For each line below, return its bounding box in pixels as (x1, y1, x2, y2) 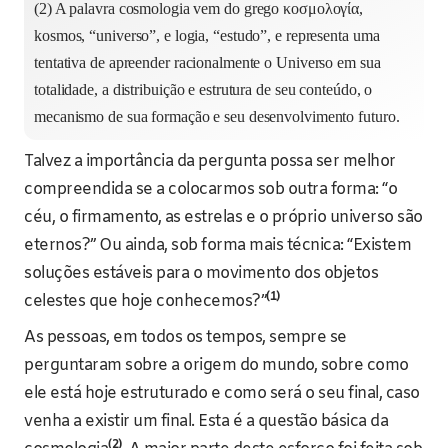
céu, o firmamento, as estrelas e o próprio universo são (24, 207, 423, 229)
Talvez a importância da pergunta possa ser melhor (24, 151, 396, 173)
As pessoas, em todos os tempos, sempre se (24, 327, 347, 349)
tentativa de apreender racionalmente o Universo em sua (34, 54, 381, 72)
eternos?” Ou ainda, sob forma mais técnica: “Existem (24, 235, 411, 257)
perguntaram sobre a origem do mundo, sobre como (24, 355, 409, 377)
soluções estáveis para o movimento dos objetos (24, 263, 378, 285)
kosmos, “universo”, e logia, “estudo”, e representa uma (34, 27, 380, 45)
